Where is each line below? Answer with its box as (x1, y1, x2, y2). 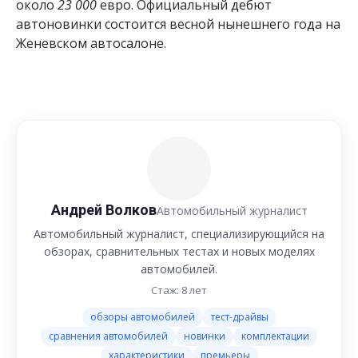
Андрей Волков (50, 201, 157, 219)
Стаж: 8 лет (151, 283, 207, 298)
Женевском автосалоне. (16, 34, 166, 52)
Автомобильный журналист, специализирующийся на (34, 226, 324, 242)
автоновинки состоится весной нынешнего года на (16, 14, 340, 33)
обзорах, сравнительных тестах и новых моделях (43, 244, 315, 260)
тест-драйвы (210, 310, 268, 324)
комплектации (241, 329, 309, 344)
